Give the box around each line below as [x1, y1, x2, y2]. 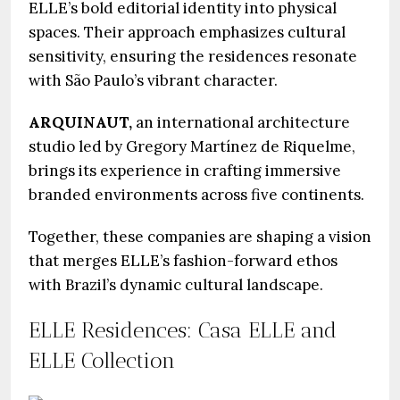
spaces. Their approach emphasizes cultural [29, 22, 346, 42]
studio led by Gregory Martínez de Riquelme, [29, 137, 355, 156]
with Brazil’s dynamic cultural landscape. [29, 275, 323, 295]
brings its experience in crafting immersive [29, 161, 341, 180]
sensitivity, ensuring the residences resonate [29, 46, 357, 66]
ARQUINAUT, [29, 112, 132, 132]
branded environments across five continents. [29, 185, 364, 204]
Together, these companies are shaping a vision [29, 227, 371, 246]
